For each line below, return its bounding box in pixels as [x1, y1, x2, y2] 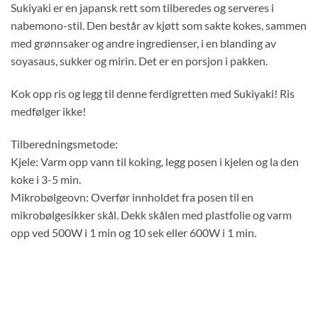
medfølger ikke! [11, 104, 86, 119]
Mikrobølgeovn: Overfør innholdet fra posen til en [11, 190, 253, 204]
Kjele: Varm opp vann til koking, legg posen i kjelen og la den [11, 154, 299, 168]
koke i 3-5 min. [11, 172, 81, 186]
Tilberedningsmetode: [11, 136, 118, 150]
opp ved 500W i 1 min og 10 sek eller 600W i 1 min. [11, 225, 256, 239]
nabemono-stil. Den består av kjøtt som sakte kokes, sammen [11, 18, 307, 33]
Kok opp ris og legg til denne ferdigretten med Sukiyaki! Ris [11, 87, 295, 101]
